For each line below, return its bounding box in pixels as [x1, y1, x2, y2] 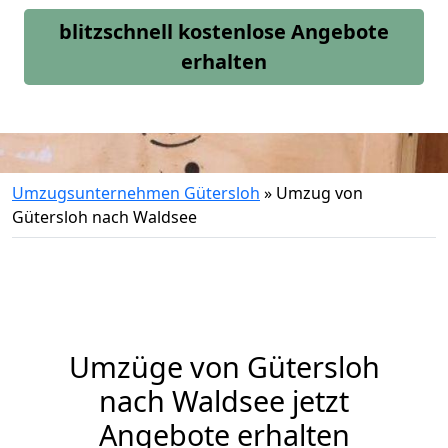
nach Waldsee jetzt [99, 381, 349, 420]
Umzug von [276, 182, 363, 204]
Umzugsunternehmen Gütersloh [12, 182, 260, 204]
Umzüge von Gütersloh [68, 347, 380, 386]
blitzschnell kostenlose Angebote [59, 18, 389, 45]
